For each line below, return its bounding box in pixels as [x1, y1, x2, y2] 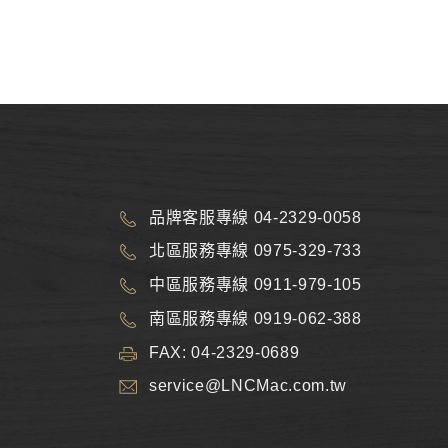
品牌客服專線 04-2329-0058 [149, 208, 362, 226]
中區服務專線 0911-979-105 [149, 276, 362, 294]
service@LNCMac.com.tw [149, 377, 348, 395]
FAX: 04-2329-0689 [149, 343, 300, 361]
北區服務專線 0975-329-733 [149, 242, 362, 260]
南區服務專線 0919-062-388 [149, 309, 362, 327]
